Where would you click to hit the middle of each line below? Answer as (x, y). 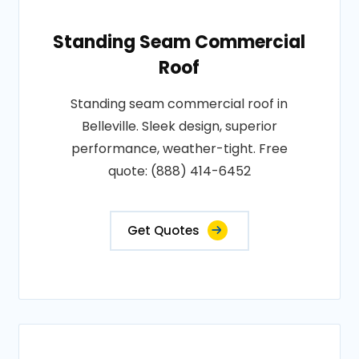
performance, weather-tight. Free (179, 149)
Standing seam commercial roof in (179, 104)
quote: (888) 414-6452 (179, 171)
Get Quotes (163, 230)
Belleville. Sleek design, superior (179, 126)
